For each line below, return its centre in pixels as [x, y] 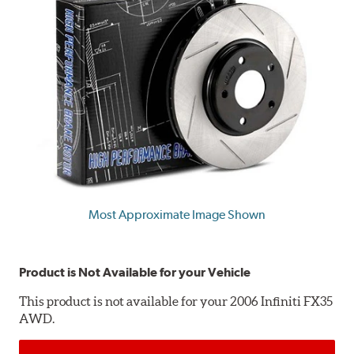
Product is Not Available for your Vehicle [135, 272]
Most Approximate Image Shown [177, 214]
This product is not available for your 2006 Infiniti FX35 [176, 301]
